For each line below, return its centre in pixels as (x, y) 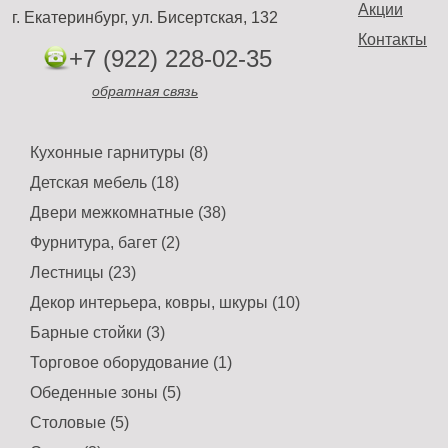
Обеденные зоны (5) (105, 392)
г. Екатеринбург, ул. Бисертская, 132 (145, 17)
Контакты (392, 39)
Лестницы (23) (83, 272)
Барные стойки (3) (97, 332)
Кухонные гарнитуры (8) (119, 152)
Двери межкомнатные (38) (128, 212)
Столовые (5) (79, 422)
